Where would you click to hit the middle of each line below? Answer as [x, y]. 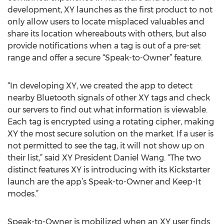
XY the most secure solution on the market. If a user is [110, 134]
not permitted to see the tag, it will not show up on [106, 146]
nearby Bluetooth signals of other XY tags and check [109, 98]
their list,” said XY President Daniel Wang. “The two [104, 158]
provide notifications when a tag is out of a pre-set [104, 46]
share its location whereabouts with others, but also [107, 34]
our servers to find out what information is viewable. [107, 110]
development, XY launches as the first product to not [110, 10]
